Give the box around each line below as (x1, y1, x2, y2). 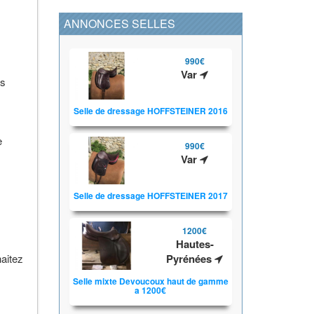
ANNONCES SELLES (63, 15, 175, 32)
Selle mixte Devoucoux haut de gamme (72, 274, 228, 287)
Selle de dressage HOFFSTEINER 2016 (73, 104, 228, 118)
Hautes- (175, 236, 214, 252)
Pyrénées (166, 251, 215, 267)
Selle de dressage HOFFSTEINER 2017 (73, 189, 228, 203)
